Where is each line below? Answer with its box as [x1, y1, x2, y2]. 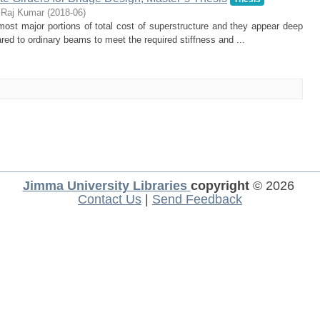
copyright [190, 179, 249, 193]
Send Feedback [152, 192, 242, 206]
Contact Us [78, 192, 141, 206]
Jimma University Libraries [22, 179, 187, 193]
